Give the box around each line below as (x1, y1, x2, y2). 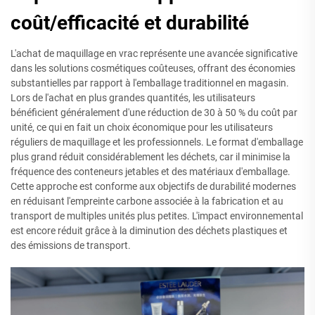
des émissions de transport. (11, 240, 131, 252)
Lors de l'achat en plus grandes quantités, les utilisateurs (11, 92, 255, 104)
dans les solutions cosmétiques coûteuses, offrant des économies (11, 63, 295, 75)
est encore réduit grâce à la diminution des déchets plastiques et (11, 225, 288, 237)
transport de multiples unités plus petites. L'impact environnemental (11, 210, 303, 222)
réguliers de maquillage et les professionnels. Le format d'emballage (11, 136, 303, 148)
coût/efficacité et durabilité (11, 11, 249, 35)
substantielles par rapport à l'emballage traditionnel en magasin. (11, 77, 289, 89)
